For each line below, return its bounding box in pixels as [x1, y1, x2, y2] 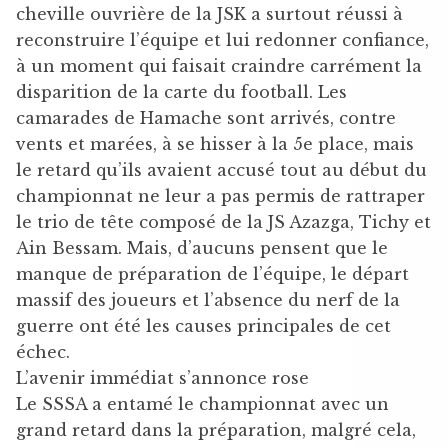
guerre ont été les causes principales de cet [16, 315, 391, 336]
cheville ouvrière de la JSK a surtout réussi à [16, 3, 403, 24]
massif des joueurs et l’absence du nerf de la [16, 289, 400, 310]
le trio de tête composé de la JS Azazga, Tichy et [16, 211, 431, 232]
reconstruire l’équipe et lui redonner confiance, [16, 29, 429, 50]
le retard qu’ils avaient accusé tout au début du [16, 159, 427, 180]
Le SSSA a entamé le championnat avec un [16, 393, 389, 414]
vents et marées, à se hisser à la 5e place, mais [16, 133, 414, 154]
